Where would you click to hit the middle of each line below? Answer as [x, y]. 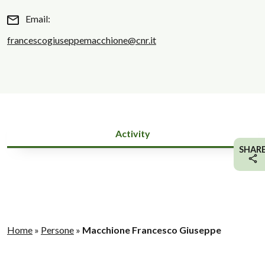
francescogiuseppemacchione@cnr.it [82, 40]
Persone [57, 230]
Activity [132, 134]
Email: [37, 19]
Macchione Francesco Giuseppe [152, 230]
